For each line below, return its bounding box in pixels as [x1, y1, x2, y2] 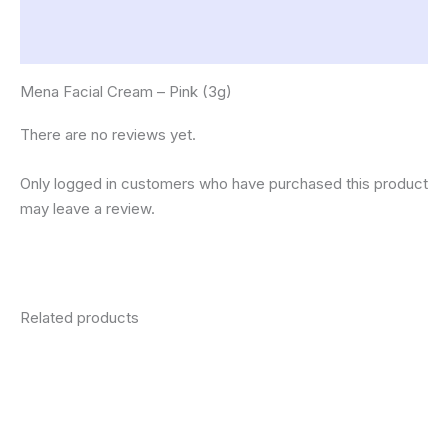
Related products [20, 308, 139, 328]
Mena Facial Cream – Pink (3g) [20, 82, 232, 102]
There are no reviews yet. [20, 125, 196, 145]
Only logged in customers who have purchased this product [20, 174, 428, 194]
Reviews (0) [20, 34, 110, 54]
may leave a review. [20, 199, 155, 219]
